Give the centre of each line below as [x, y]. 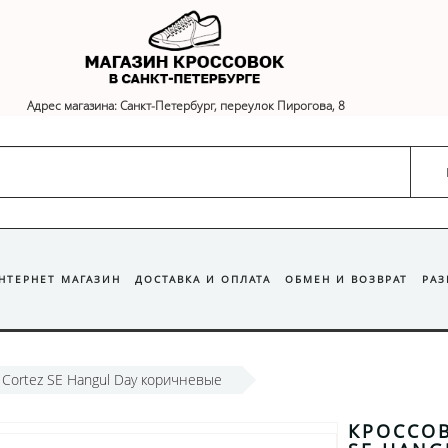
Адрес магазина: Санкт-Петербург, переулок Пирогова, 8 [185, 106]
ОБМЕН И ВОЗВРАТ [346, 279]
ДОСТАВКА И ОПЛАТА [203, 279]
